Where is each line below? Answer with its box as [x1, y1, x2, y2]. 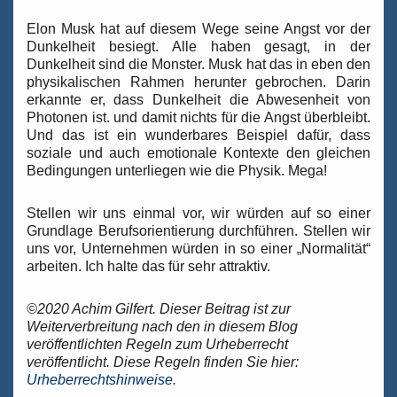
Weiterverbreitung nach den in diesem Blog [27, 319, 298, 335]
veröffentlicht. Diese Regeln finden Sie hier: [27, 354, 299, 370]
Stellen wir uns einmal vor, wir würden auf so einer [27, 206, 370, 222]
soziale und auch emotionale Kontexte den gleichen [27, 145, 370, 161]
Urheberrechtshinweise [27, 372, 173, 388]
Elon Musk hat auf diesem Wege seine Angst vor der [27, 21, 370, 37]
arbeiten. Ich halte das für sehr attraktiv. [27, 259, 270, 275]
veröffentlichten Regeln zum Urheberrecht [27, 337, 288, 353]
